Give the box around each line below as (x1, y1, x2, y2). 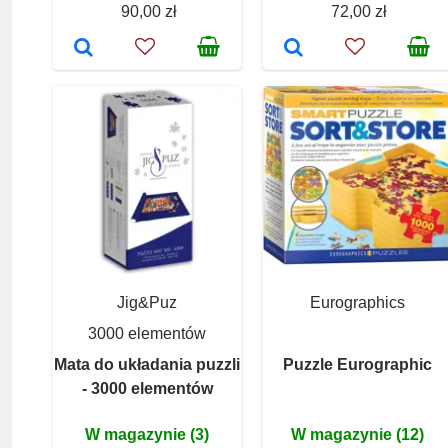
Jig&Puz (117, 293, 177, 311)
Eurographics (309, 293, 405, 311)
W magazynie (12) (290, 425, 424, 443)
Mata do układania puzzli (54, 355, 240, 373)
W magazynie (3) (85, 425, 209, 443)
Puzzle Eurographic (282, 355, 432, 373)
